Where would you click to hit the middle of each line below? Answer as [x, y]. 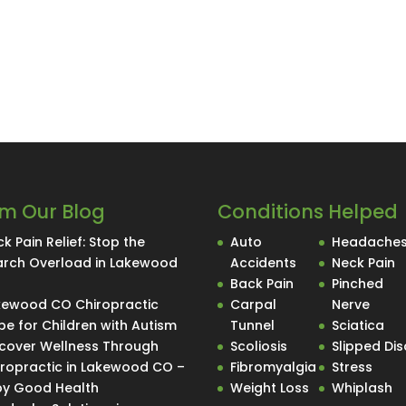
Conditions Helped [308, 212]
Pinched [358, 284]
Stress [353, 367]
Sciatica [358, 326]
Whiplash [362, 388]
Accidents [264, 263]
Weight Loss [270, 388]
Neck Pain [364, 263]
